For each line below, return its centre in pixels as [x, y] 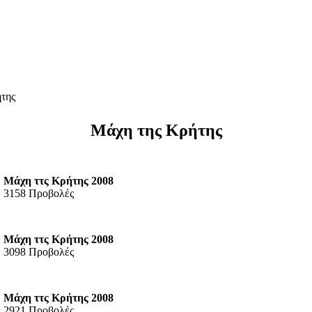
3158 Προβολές [39, 193]
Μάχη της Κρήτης [156, 130]
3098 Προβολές [39, 251]
